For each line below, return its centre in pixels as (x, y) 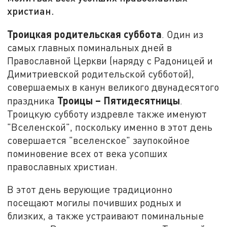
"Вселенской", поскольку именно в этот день (110, 127)
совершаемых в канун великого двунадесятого (113, 87)
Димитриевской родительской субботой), (101, 73)
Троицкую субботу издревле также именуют (107, 113)
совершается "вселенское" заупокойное (99, 140)
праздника (32, 100)
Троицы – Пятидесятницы (119, 100)
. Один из (183, 34)
